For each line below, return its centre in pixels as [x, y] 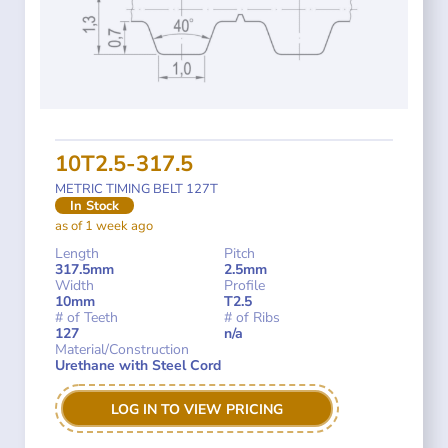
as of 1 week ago [104, 225]
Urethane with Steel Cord [138, 365]
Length [77, 253]
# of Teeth [86, 317]
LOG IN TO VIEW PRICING [197, 409]
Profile [244, 285]
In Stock [94, 205]
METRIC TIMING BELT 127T [136, 188]
